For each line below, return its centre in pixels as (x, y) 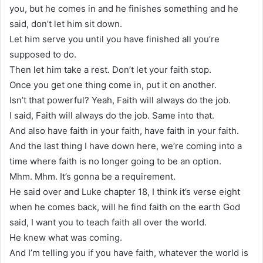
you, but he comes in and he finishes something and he (124, 9)
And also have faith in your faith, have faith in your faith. (124, 131)
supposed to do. (43, 55)
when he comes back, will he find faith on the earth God (125, 207)
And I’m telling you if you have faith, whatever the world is (129, 253)
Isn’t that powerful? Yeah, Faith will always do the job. (120, 100)
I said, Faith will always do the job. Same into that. (112, 116)
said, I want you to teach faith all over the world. (108, 222)
